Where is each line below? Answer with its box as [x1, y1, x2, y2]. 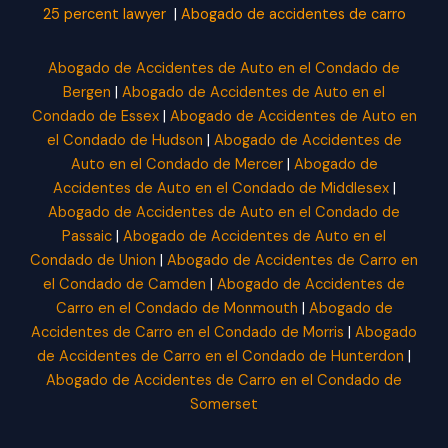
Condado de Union [30, 251, 156, 271]
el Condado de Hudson [46, 131, 203, 151]
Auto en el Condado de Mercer [70, 155, 283, 175]
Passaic [62, 227, 112, 247]
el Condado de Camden [43, 275, 206, 295]
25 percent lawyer [42, 5, 166, 25]
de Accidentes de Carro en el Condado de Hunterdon [37, 347, 404, 367]
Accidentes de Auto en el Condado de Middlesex [52, 179, 389, 199]
